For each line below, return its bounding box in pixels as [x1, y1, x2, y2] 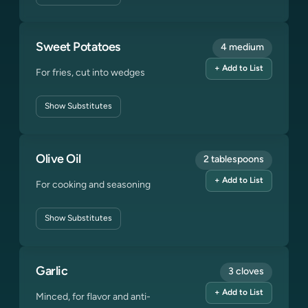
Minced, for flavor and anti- [36, 292, 151, 302]
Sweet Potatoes [36, 41, 120, 54]
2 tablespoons [203, 155, 264, 165]
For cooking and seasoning [36, 180, 151, 190]
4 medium [221, 43, 264, 53]
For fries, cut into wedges [36, 68, 145, 78]
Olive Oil [36, 153, 81, 166]
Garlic [36, 265, 68, 278]
